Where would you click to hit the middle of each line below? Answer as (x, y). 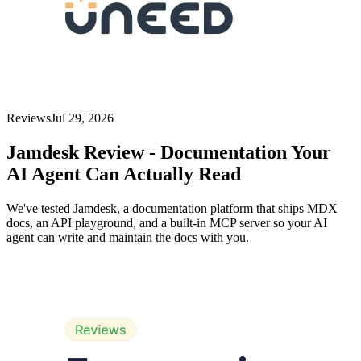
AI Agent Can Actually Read (124, 174)
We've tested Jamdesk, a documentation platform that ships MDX (172, 209)
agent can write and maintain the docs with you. (128, 238)
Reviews (29, 118)
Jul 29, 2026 (82, 118)
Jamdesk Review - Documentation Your (169, 153)
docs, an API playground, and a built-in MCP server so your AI (167, 223)
